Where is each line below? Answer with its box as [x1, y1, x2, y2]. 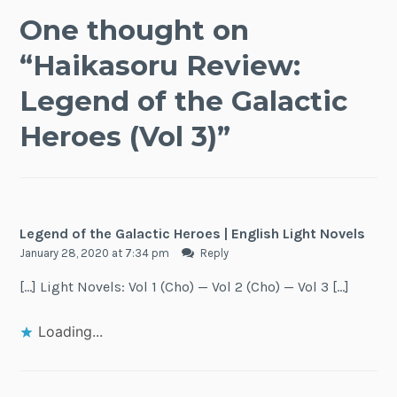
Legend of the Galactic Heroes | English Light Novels [19, 224, 366, 242]
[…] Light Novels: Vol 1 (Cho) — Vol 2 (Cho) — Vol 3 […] [19, 278, 350, 296]
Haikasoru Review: [33, 48, 301, 82]
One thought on [19, 12, 250, 47]
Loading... [38, 322, 104, 340]
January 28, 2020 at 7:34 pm [19, 245, 173, 260]
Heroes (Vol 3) [19, 119, 218, 153]
